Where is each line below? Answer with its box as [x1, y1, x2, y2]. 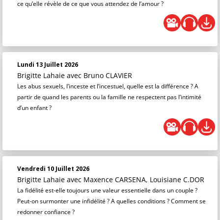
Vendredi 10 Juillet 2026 [17, 165, 89, 173]
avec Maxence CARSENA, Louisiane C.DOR [67, 175, 204, 184]
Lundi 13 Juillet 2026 [17, 60, 78, 69]
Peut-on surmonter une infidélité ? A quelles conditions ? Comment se [17, 197, 206, 205]
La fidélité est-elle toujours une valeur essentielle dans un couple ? [17, 186, 197, 194]
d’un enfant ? [17, 104, 52, 112]
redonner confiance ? [17, 208, 75, 216]
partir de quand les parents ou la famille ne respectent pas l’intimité [17, 93, 201, 101]
